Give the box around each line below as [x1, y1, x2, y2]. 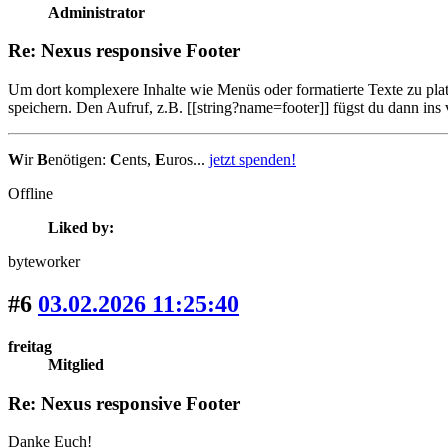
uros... [166, 151, 209, 169]
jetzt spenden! [209, 151, 296, 169]
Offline [8, 185, 53, 203]
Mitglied [48, 355, 104, 373]
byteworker [8, 253, 80, 271]
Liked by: [48, 219, 114, 237]
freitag [8, 337, 52, 355]
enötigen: [48, 151, 110, 169]
